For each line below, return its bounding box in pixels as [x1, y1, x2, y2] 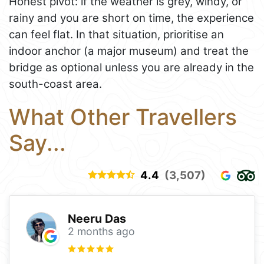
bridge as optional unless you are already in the [9, 61, 254, 75]
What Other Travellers [9, 104, 237, 131]
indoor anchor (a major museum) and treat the [9, 44, 249, 58]
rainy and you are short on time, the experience [9, 11, 254, 25]
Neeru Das [67, 211, 126, 226]
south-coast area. [9, 77, 102, 91]
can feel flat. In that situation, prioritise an [9, 28, 224, 42]
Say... [9, 130, 66, 157]
